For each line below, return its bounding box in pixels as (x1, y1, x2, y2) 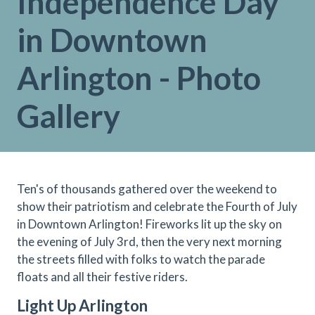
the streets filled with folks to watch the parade (17, 252, 265, 266)
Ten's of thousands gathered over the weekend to (17, 181, 277, 196)
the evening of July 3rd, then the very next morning (17, 234, 282, 249)
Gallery (17, 97, 120, 135)
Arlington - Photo (17, 59, 261, 97)
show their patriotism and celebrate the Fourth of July (17, 199, 297, 214)
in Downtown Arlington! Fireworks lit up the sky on (17, 217, 282, 231)
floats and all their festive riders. (17, 269, 190, 284)
